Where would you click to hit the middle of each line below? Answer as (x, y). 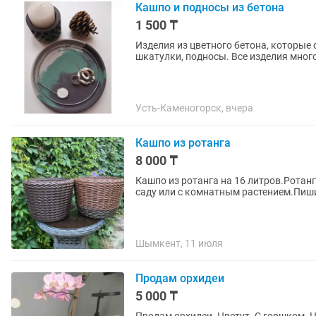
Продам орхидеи (180, 278)
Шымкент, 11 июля (179, 243)
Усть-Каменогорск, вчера (194, 108)
